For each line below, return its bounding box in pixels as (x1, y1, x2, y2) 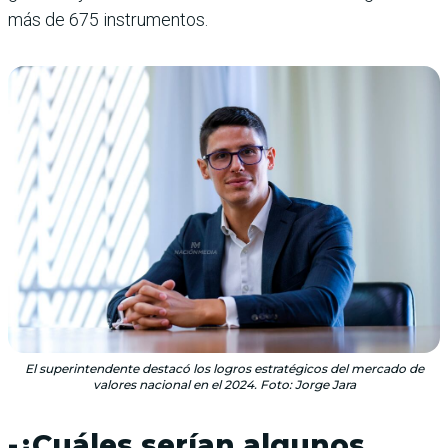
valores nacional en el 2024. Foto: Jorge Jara (92, 377, 356, 393)
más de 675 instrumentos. (8, 8, 208, 30)
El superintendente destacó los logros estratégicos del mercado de (24, 361, 424, 377)
